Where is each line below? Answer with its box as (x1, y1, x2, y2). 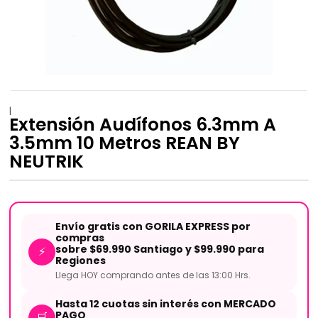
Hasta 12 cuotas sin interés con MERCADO (55, 296, 276, 311)
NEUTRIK (9, 148, 84, 174)
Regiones (55, 253, 106, 268)
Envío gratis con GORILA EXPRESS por (55, 219, 251, 234)
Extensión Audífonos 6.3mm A (9, 111, 276, 137)
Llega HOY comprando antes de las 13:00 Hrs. (55, 268, 251, 281)
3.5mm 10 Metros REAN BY (9, 130, 240, 155)
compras (55, 230, 104, 245)
